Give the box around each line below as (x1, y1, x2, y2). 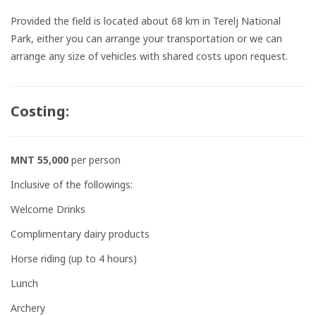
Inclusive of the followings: (11, 178, 135, 192)
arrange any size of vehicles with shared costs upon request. (11, 49, 291, 63)
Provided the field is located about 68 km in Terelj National (11, 14, 281, 28)
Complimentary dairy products (11, 227, 150, 241)
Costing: (11, 102, 69, 121)
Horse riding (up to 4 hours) (11, 252, 137, 266)
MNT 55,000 (11, 153, 71, 167)
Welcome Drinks (11, 202, 85, 217)
